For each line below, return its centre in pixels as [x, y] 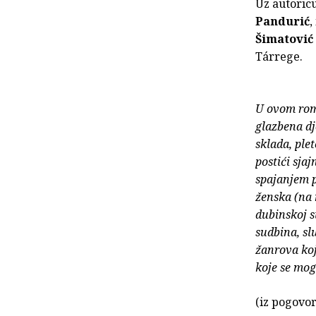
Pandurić [282, 22]
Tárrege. [279, 57]
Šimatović [284, 39]
